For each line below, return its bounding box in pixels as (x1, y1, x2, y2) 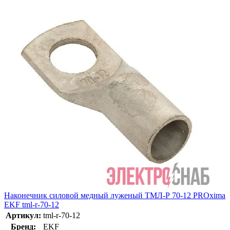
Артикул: (6, 210, 41, 220)
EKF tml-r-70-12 (4, 200, 59, 209)
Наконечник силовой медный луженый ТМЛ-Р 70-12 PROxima (4, 190, 225, 200)
